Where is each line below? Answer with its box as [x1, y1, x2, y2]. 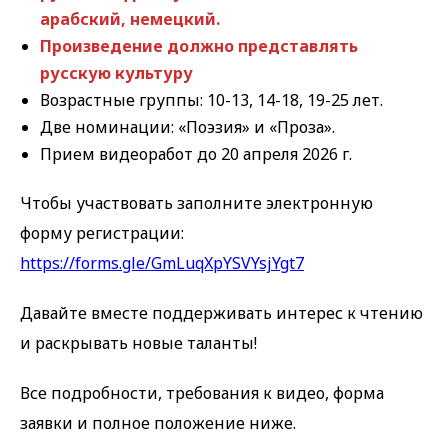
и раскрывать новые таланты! [20, 332, 257, 355]
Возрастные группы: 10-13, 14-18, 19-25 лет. [40, 89, 383, 112]
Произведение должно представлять [40, 35, 358, 58]
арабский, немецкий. [40, 8, 220, 31]
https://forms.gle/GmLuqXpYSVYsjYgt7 [20, 252, 304, 275]
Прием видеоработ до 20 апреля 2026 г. [40, 143, 352, 166]
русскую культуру [40, 62, 193, 85]
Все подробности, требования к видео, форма [20, 382, 384, 405]
